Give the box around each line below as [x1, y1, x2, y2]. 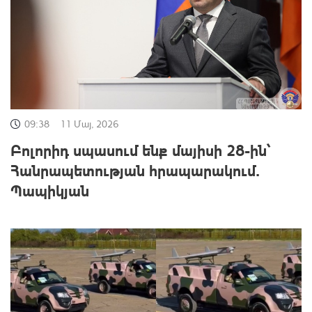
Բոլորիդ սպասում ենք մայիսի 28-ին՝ [10, 140, 271, 160]
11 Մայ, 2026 [60, 118, 118, 130]
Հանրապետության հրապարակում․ [10, 160, 260, 180]
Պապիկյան [10, 180, 89, 201]
